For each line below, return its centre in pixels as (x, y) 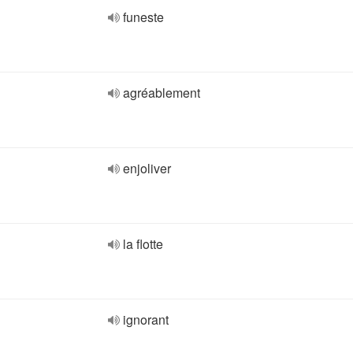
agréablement (162, 93)
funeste (143, 17)
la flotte (143, 244)
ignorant (146, 320)
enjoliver (147, 168)
